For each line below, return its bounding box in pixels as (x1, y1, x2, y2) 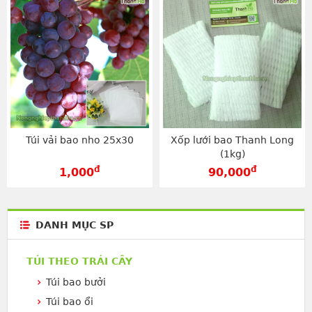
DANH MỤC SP (36, 219, 114, 231)
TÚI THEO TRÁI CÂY (26, 255, 132, 267)
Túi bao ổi (46, 295, 93, 307)
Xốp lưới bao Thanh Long (171, 134, 294, 146)
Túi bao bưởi (46, 276, 106, 288)
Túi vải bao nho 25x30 (26, 134, 134, 146)
